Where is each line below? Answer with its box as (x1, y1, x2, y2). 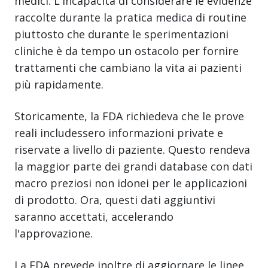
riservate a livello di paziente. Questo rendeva (14, 142, 250, 157)
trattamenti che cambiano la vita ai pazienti (14, 60, 242, 75)
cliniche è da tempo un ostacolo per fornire (14, 43, 239, 58)
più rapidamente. (14, 77, 103, 92)
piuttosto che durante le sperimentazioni (14, 26, 229, 41)
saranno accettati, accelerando (14, 209, 173, 224)
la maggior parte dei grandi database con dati (14, 159, 252, 173)
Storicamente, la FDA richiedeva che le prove (14, 108, 244, 123)
